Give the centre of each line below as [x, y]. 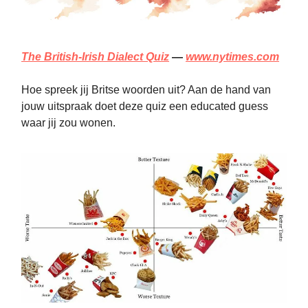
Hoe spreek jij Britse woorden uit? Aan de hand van [146, 90]
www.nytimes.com [232, 57]
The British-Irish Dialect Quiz [95, 57]
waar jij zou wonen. [68, 123]
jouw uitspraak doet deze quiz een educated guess [145, 107]
